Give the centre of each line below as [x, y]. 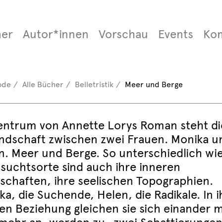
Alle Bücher [43, 84]
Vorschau [123, 34]
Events [175, 34]
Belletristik [94, 84]
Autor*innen [55, 34]
